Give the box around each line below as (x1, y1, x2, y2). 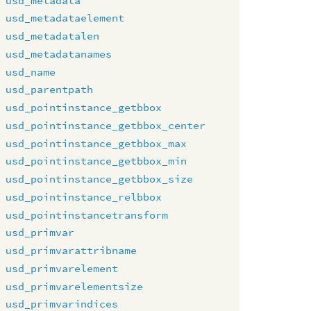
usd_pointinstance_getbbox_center (6, 118, 206, 132)
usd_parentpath (6, 83, 94, 96)
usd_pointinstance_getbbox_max (6, 136, 187, 150)
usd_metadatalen (6, 29, 100, 42)
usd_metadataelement (6, 11, 125, 25)
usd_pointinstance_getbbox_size (6, 172, 194, 185)
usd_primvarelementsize (6, 279, 144, 293)
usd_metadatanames (6, 47, 112, 60)
